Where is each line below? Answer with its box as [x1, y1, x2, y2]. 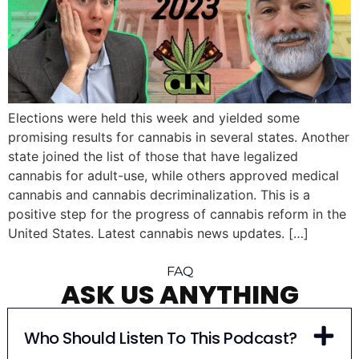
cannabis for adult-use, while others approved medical [8, 167, 339, 184]
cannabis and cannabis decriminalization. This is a [8, 187, 310, 204]
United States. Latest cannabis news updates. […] [8, 225, 309, 242]
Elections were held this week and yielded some [8, 110, 300, 127]
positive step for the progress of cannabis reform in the [8, 206, 346, 223]
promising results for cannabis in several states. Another [8, 129, 349, 146]
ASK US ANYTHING [60, 276, 299, 313]
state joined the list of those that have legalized [8, 148, 298, 165]
